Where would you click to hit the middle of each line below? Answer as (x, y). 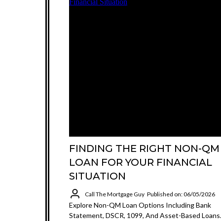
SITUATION (97, 176)
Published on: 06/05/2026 (181, 194)
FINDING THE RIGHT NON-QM (144, 148)
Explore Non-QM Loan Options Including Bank (140, 205)
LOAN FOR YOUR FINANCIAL (141, 162)
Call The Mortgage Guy (115, 194)
